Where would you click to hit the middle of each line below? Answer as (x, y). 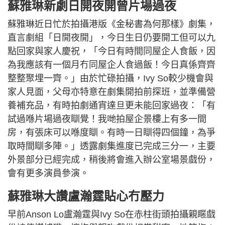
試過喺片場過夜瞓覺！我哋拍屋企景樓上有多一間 (107, 119)
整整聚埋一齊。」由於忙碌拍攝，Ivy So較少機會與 (110, 79)
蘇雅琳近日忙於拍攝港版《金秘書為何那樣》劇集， (111, 24)
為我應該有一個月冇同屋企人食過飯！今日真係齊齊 (111, 65)
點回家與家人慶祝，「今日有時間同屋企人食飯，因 (111, 51)
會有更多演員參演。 (48, 174)
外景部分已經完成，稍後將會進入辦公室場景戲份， (111, 160)
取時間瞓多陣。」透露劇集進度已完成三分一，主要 (111, 146)
